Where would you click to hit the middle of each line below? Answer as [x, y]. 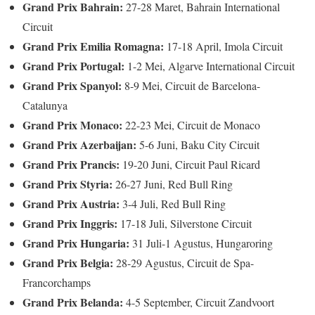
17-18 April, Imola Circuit [223, 46]
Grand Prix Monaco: [72, 124]
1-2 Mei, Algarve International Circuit [210, 65]
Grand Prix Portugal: [73, 65]
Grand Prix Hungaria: [76, 243]
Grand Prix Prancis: [71, 164]
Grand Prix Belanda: [73, 302]
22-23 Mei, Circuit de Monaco [191, 124]
